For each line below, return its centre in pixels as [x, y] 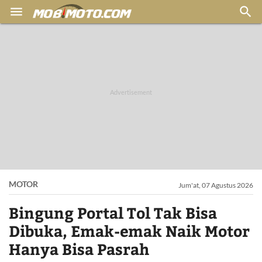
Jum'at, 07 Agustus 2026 [216, 185]
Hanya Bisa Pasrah [79, 249]
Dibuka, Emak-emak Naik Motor [129, 231]
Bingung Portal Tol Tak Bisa [113, 213]
